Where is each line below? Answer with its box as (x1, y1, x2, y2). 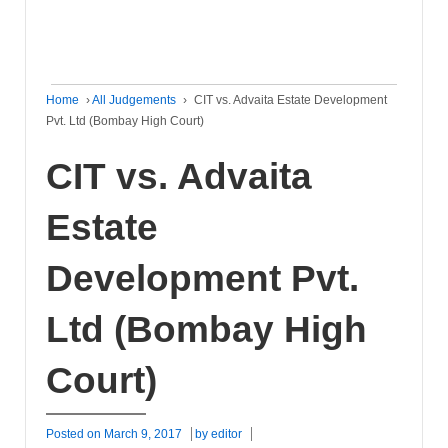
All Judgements (92, 93, 176, 108)
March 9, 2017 (104, 426, 182, 441)
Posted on (46, 426, 104, 441)
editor (211, 426, 242, 441)
